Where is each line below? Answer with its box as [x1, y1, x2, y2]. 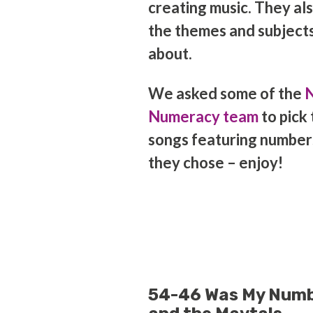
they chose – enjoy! [148, 153, 283, 173]
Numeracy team [148, 107, 259, 126]
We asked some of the [148, 84, 305, 103]
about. [148, 44, 195, 64]
